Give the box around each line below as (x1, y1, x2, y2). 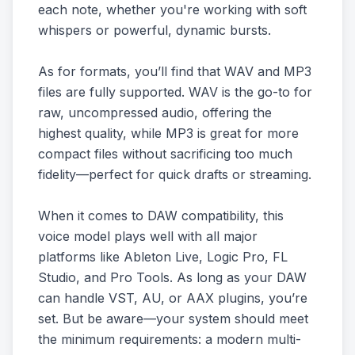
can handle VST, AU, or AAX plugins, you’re (38, 290, 307, 306)
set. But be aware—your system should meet (38, 311, 308, 326)
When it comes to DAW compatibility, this (38, 208, 284, 223)
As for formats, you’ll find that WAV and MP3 (38, 63, 311, 79)
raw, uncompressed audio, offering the (38, 105, 272, 120)
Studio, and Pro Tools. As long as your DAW (38, 269, 307, 285)
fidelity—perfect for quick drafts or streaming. (38, 166, 311, 182)
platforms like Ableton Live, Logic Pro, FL (38, 249, 288, 265)
